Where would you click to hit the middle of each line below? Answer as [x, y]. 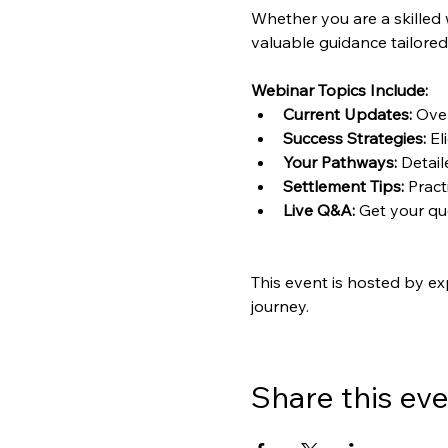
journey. [279, 306]
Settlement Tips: [343, 186]
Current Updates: [347, 114]
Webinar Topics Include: [339, 90]
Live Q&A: [318, 210]
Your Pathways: [339, 162]
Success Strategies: [354, 138]
